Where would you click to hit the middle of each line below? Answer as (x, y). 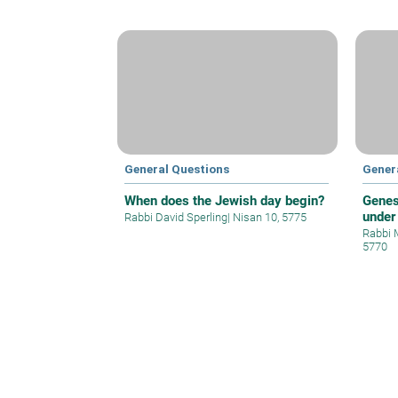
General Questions (177, 168)
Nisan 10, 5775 (268, 217)
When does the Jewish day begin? (224, 200)
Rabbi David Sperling (176, 217)
